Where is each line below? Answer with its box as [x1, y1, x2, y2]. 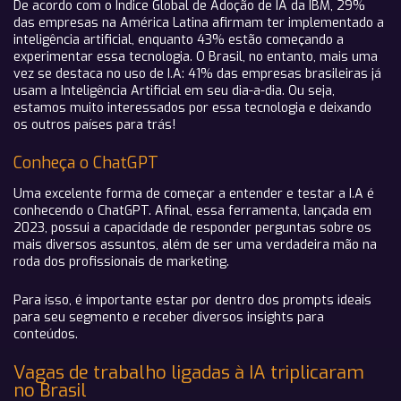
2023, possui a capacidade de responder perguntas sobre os [13, 219, 371, 236]
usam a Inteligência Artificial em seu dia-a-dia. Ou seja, [13, 82, 335, 99]
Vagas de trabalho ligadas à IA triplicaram [13, 361, 364, 385]
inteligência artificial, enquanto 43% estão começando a [13, 31, 344, 48]
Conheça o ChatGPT [13, 152, 158, 174]
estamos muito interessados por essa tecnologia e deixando [13, 99, 371, 116]
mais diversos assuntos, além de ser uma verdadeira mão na [13, 236, 377, 253]
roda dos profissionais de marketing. [13, 253, 229, 270]
